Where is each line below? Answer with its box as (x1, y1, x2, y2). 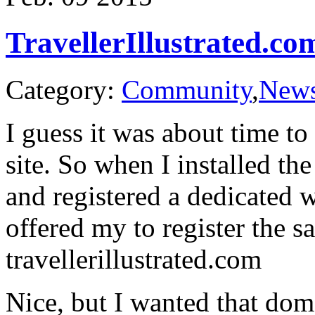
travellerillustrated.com (6, 244, 262, 275)
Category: (6, 75, 122, 105)
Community (122, 75, 252, 105)
